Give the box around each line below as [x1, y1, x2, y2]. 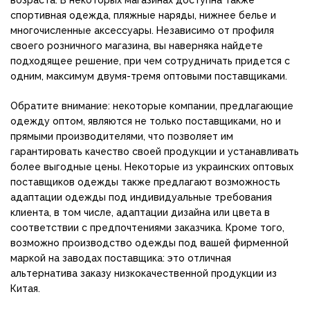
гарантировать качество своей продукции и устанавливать [10, 146, 299, 158]
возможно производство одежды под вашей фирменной [10, 237, 289, 249]
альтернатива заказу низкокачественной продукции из [10, 268, 277, 280]
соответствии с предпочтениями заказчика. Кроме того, [10, 222, 284, 234]
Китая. [10, 283, 40, 295]
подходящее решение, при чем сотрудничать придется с [10, 55, 290, 67]
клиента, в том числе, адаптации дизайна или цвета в [10, 207, 270, 219]
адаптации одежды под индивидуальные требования [10, 192, 272, 203]
